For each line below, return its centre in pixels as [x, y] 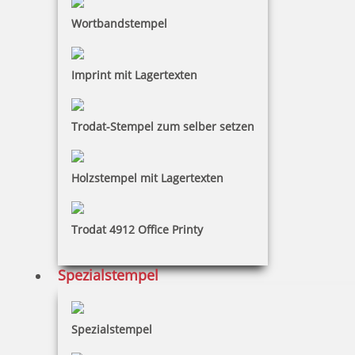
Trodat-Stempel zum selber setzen [163, 127]
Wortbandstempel [119, 24]
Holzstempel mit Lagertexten [147, 178]
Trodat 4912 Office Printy [137, 230]
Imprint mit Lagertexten [134, 75]
